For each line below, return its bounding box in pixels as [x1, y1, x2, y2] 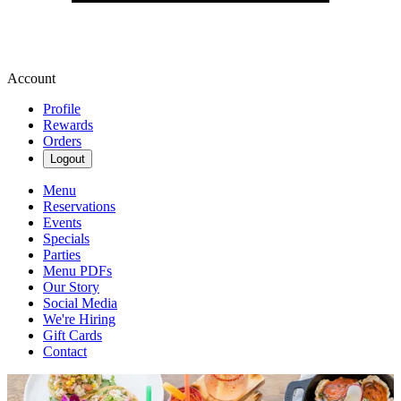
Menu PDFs [43, 263, 112, 278]
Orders [43, 133, 81, 149]
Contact [43, 344, 87, 359]
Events [43, 215, 81, 230]
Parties [43, 247, 81, 262]
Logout [50, 152, 85, 166]
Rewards [43, 117, 93, 132]
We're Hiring [43, 311, 115, 327]
